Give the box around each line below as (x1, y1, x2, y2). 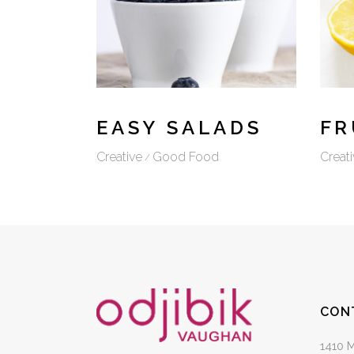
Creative (96, 149, 142, 165)
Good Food (153, 149, 219, 165)
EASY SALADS (96, 116, 262, 140)
